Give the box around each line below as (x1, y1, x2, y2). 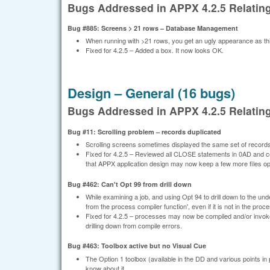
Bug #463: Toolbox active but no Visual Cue (67, 241, 206, 251)
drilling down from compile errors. (86, 220, 182, 230)
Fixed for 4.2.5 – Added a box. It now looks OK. (86, 45, 224, 55)
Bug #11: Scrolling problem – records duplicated (67, 127, 221, 136)
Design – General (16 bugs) (67, 83, 235, 102)
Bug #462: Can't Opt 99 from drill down (67, 179, 192, 189)
